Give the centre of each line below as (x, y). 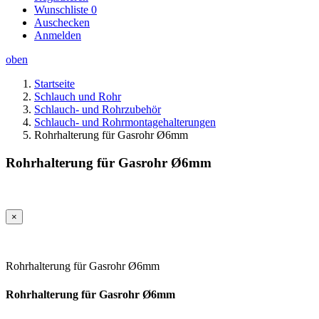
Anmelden (58, 35)
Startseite (54, 84)
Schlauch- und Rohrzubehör (98, 109)
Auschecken (62, 22)
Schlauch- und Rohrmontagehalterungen (125, 122)
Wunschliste (63, 10)
